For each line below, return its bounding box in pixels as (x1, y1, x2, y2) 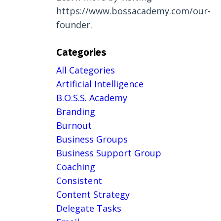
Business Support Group (56, 147, 161, 159)
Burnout (56, 119, 92, 132)
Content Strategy (56, 188, 130, 201)
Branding (56, 106, 95, 118)
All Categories (56, 64, 115, 76)
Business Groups (56, 133, 128, 146)
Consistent (56, 175, 102, 187)
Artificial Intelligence (56, 78, 144, 90)
